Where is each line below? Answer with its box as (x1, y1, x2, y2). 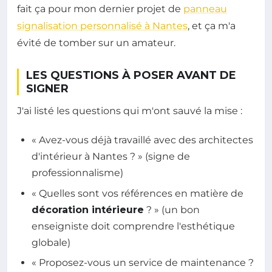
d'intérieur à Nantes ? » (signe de (32, 151, 190, 163)
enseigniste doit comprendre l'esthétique (32, 220, 235, 232)
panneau (183, 3, 227, 15)
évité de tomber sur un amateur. (17, 37, 175, 49)
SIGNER (26, 82, 69, 96)
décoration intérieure (32, 203, 144, 216)
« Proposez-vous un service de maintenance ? (32, 257, 254, 269)
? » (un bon (144, 203, 200, 216)
